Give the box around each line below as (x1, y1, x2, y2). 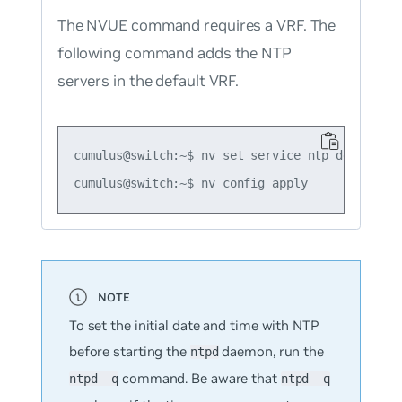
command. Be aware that (118, 369, 281, 387)
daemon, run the (218, 342, 324, 360)
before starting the (68, 342, 190, 360)
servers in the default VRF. (57, 70, 240, 91)
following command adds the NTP (57, 42, 292, 63)
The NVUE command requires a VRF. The (57, 14, 336, 35)
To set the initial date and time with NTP (68, 316, 319, 334)
